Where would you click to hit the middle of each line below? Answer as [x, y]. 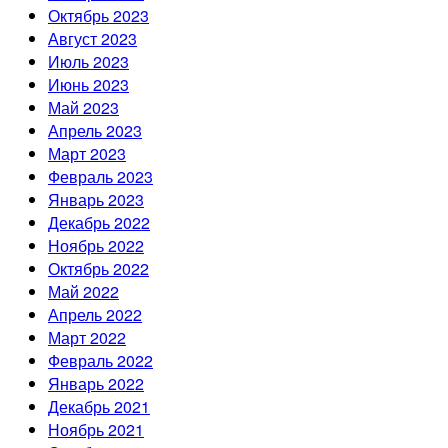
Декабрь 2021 [99, 407]
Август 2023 [92, 39]
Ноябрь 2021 [96, 430]
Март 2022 [87, 338]
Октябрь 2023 [98, 16]
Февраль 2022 [100, 361]
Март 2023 [87, 154]
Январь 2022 [96, 384]
